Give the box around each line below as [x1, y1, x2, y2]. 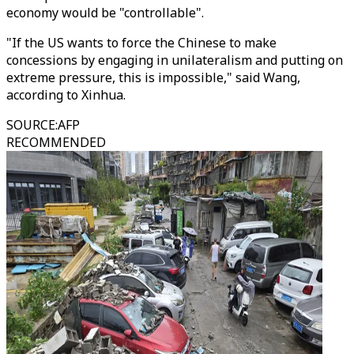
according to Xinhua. [6, 86, 126, 104]
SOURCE [6, 116, 55, 134]
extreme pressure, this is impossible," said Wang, [6, 69, 300, 86]
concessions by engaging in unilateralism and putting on [6, 51, 343, 69]
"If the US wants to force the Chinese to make [6, 34, 277, 51]
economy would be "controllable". [6, 4, 204, 21]
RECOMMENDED [6, 134, 106, 151]
